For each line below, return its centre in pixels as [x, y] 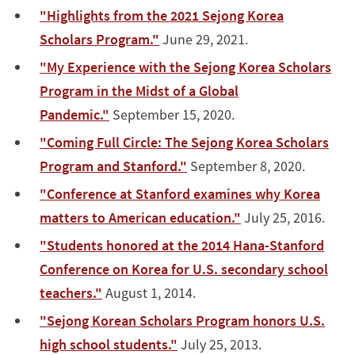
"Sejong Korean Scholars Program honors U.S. [182, 320]
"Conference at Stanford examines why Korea [180, 193]
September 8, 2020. [246, 166]
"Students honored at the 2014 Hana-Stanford [182, 245]
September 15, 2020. [172, 114]
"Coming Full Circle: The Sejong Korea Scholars [184, 142]
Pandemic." [74, 114]
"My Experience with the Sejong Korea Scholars [185, 67]
